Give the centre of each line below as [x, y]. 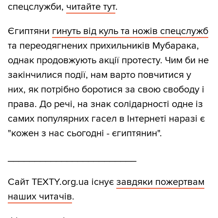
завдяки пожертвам [160, 182]
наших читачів [40, 197]
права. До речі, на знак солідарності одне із [105, 104]
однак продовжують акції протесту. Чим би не [108, 61]
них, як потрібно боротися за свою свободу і [106, 90]
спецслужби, [37, 7]
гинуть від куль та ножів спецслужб [130, 31]
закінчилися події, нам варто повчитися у [100, 75]
